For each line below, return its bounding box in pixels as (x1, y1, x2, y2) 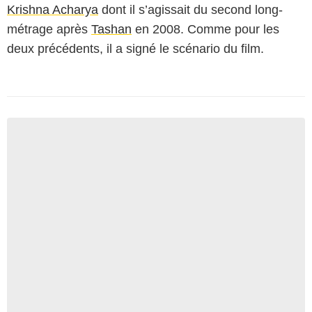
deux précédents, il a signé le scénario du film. (7, 42, 264, 56)
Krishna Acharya (7, 3, 98, 17)
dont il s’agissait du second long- (98, 3, 283, 17)
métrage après (7, 22, 91, 36)
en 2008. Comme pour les (132, 22, 279, 36)
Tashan (91, 22, 132, 36)
